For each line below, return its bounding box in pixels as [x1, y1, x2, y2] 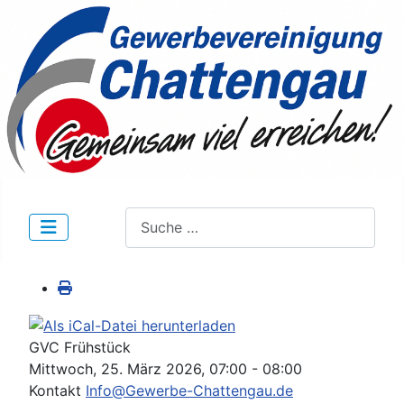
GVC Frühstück [29, 337, 131, 356]
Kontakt [29, 381, 86, 399]
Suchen [124, 207, 174, 226]
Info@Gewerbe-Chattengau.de [86, 381, 293, 399]
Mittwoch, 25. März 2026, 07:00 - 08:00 [29, 359, 302, 378]
